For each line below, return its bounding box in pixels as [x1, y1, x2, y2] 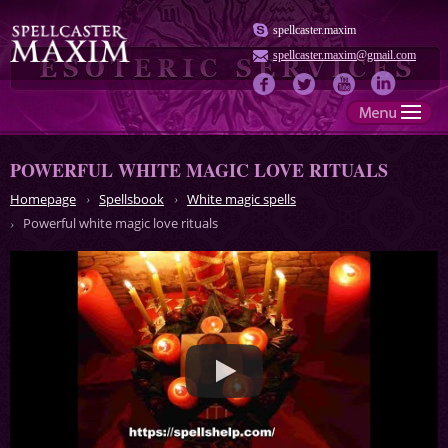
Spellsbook [99, 190, 164, 209]
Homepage [10, 190, 76, 209]
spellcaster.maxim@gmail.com [273, 48, 416, 63]
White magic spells [187, 190, 296, 209]
